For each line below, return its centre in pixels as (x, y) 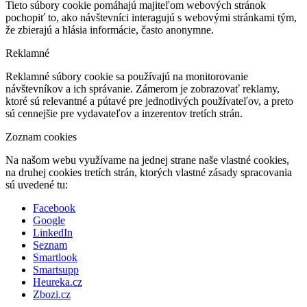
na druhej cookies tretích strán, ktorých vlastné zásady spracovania (149, 172)
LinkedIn (53, 232)
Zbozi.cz (52, 294)
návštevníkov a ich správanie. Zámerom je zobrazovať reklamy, (143, 88)
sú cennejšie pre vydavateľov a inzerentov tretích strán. (124, 113)
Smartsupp (56, 269)
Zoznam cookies (41, 136)
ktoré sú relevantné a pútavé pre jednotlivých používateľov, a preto (149, 101)
